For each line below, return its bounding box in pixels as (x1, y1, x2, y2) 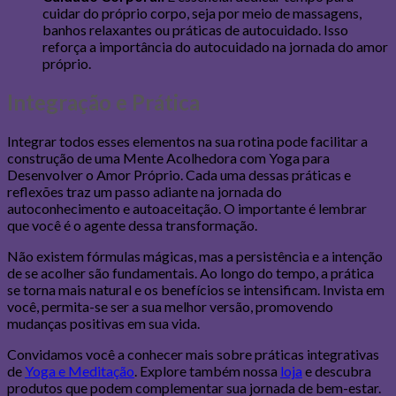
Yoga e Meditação (25, 362, 134, 380)
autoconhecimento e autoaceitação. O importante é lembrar (7, 200, 367, 217)
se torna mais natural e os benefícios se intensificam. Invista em (7, 281, 385, 299)
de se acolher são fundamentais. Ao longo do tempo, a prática (7, 264, 374, 282)
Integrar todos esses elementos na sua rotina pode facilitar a (7, 133, 368, 150)
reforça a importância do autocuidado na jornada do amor (42, 38, 388, 56)
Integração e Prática (7, 89, 200, 116)
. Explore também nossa (134, 362, 280, 380)
